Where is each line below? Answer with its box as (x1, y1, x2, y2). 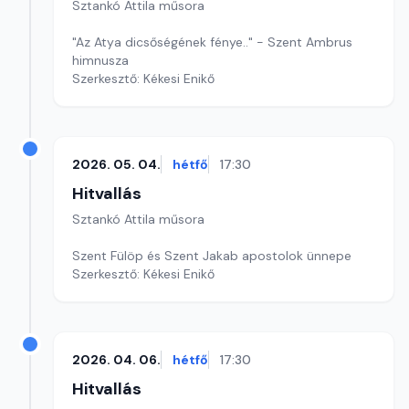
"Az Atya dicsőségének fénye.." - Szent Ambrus (72, 34, 352, 50)
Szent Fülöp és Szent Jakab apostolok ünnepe (72, 247, 351, 264)
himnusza (72, 52, 129, 68)
